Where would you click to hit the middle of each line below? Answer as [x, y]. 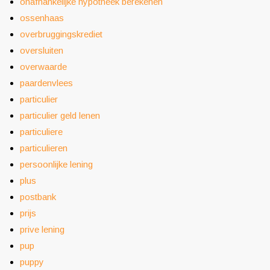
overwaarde [43, 67]
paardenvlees [46, 83]
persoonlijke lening [56, 164]
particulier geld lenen [60, 115]
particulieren [44, 148]
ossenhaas [42, 18]
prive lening [42, 229]
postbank [38, 197]
